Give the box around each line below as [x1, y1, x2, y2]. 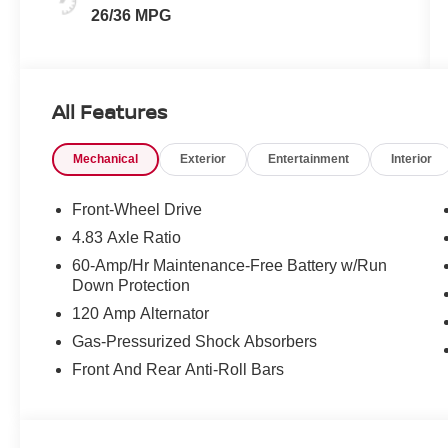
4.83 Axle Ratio [72, 229, 182, 247]
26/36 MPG [91, 7, 172, 25]
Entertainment [268, 152, 350, 167]
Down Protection [72, 277, 191, 295]
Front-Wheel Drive [72, 201, 203, 219]
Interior [391, 152, 433, 167]
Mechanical [73, 152, 139, 167]
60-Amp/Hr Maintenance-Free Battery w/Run [72, 257, 388, 275]
